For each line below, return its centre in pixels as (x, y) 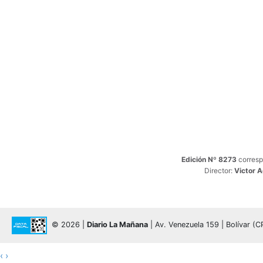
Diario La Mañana (117, 225)
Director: (219, 170)
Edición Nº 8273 (210, 159)
